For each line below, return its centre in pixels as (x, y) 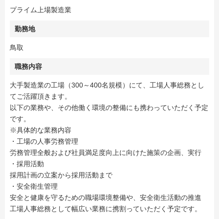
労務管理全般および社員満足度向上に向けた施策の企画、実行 (106, 153)
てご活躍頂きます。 (41, 96)
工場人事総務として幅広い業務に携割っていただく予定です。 (106, 209)
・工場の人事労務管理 (44, 141)
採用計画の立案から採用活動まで (61, 175)
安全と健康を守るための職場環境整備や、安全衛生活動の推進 (106, 197)
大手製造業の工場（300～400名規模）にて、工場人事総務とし (107, 85)
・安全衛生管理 (34, 186)
